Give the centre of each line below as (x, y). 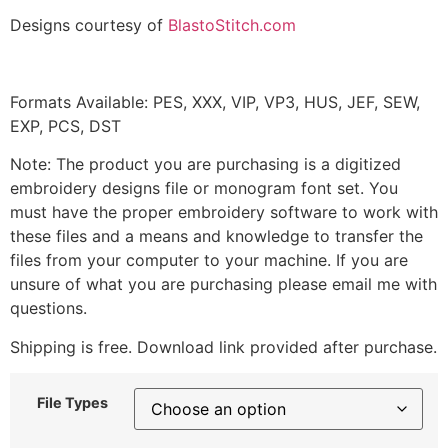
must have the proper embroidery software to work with (224, 212)
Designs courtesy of (89, 25)
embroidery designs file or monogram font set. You (204, 188)
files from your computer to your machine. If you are (209, 260)
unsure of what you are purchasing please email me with (223, 284)
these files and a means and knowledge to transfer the (216, 236)
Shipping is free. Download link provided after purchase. (223, 346)
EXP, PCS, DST (65, 125)
